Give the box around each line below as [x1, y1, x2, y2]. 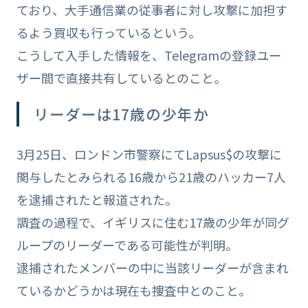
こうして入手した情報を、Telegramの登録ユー [16, 45, 281, 64]
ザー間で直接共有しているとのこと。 [16, 68, 226, 87]
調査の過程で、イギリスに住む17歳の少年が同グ [16, 212, 289, 231]
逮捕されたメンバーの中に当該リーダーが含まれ [16, 258, 289, 276]
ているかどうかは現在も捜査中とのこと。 [16, 280, 251, 299]
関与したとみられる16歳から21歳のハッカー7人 [16, 167, 286, 186]
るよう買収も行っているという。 [16, 23, 201, 41]
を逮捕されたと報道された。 [16, 190, 177, 208]
